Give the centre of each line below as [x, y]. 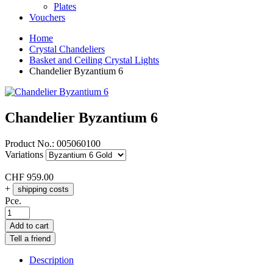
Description [51, 260]
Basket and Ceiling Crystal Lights [94, 60]
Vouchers [47, 17]
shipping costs [43, 189]
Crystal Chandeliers [67, 49]
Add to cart [29, 225]
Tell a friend [30, 238]
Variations [24, 154]
